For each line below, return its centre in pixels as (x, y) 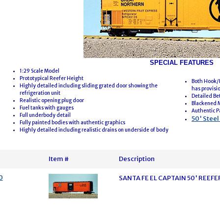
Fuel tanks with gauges (47, 108)
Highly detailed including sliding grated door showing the (89, 86)
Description (137, 159)
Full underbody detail (45, 115)
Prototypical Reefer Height (52, 78)
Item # (59, 159)
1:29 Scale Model (40, 71)
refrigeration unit (40, 93)
